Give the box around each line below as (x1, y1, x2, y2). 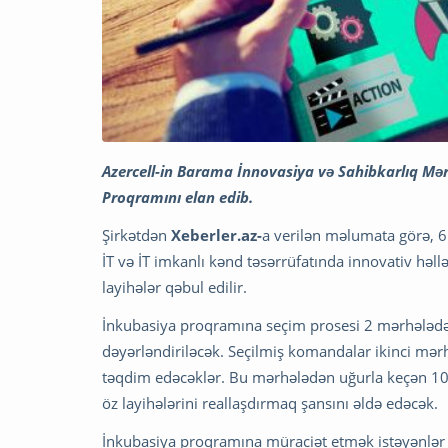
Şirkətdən (102, 224, 171, 245)
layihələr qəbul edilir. (102, 276, 247, 297)
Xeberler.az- (171, 224, 262, 245)
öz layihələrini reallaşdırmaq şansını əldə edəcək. (102, 392, 438, 413)
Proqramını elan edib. (102, 186, 253, 207)
